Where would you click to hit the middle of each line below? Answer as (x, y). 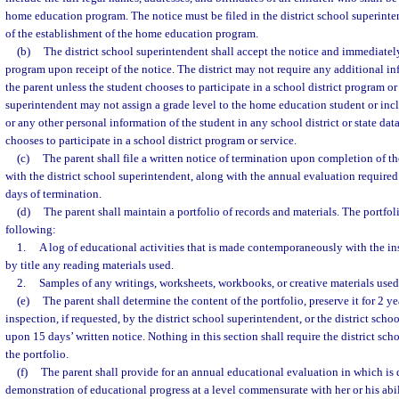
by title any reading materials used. (90, 265)
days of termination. (53, 194)
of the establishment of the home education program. (132, 33)
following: (31, 229)
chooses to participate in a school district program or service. (151, 140)
